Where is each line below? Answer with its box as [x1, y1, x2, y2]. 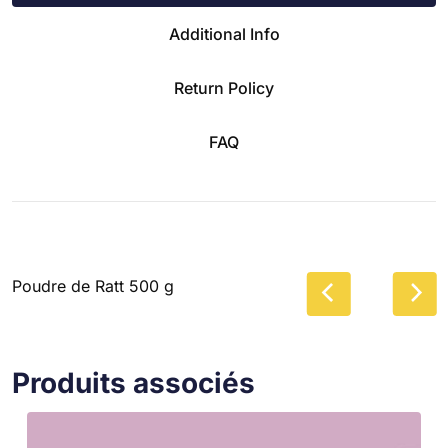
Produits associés [12, 365, 255, 400]
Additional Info [168, 23, 280, 44]
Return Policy [174, 77, 274, 98]
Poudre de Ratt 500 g [12, 275, 174, 296]
